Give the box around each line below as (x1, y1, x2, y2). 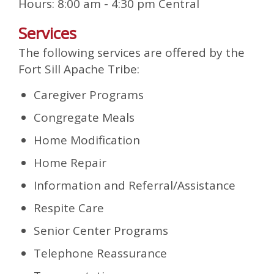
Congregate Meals (34, 109, 135, 125)
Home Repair (34, 155, 106, 171)
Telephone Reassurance (34, 245, 167, 261)
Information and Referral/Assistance (34, 177, 235, 193)
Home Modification (34, 132, 140, 148)
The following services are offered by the (18, 45, 245, 61)
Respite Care (34, 200, 104, 216)
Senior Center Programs (34, 223, 168, 239)
